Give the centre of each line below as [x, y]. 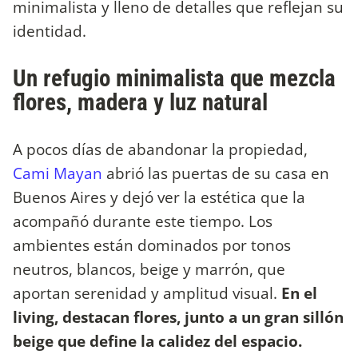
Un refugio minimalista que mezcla [174, 78]
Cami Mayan [58, 173]
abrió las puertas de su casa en [216, 173]
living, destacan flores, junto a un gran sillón [178, 316]
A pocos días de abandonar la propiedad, [160, 149]
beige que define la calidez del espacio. [157, 340]
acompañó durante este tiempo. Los [143, 221]
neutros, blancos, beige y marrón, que [149, 268]
